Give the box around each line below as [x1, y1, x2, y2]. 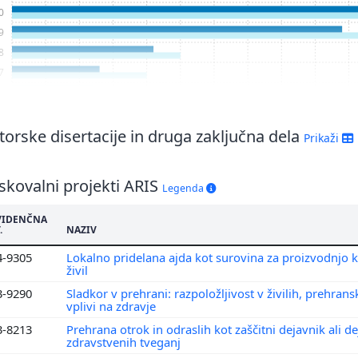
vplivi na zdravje [66, 297, 159, 314]
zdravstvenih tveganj [66, 333, 184, 350]
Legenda [162, 181, 206, 195]
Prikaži [304, 129, 342, 145]
